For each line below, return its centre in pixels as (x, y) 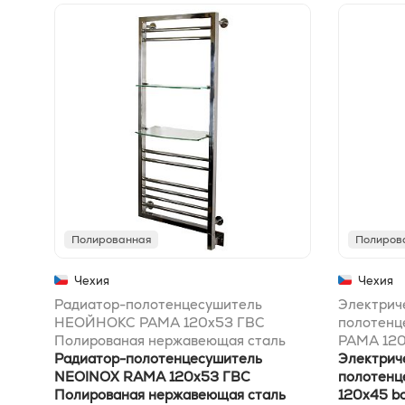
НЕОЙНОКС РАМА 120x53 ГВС (160, 323)
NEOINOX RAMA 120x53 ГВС (152, 377)
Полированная (111, 240)
